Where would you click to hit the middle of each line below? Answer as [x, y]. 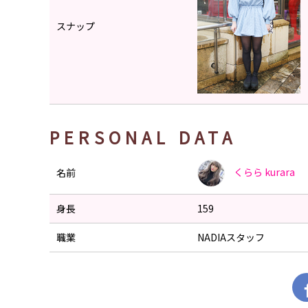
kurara [280, 172]
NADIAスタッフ [231, 237]
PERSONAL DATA [143, 137]
